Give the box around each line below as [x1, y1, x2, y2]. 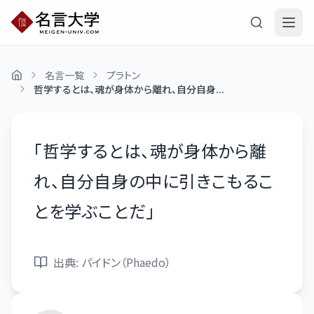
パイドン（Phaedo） [81, 254, 171, 271]
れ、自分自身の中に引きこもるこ [34, 168, 275, 193]
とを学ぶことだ [34, 198, 146, 223]
